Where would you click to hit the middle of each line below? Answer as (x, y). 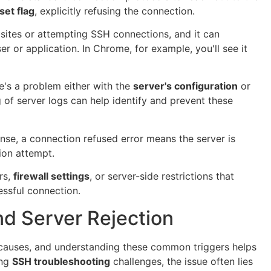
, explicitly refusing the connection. (115, 11)
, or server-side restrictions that (162, 176)
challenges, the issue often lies (181, 261)
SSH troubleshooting (61, 261)
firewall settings (51, 176)
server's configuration (185, 86)
